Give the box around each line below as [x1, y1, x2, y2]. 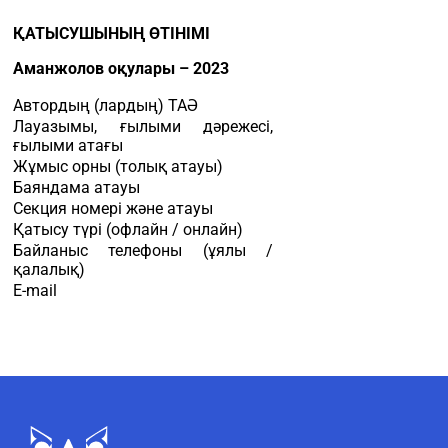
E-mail [13, 281, 57, 300]
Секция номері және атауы [13, 199, 213, 218]
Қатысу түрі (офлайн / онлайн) [13, 220, 243, 239]
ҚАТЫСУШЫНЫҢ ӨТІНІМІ [13, 24, 210, 43]
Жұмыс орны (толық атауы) [13, 157, 223, 176]
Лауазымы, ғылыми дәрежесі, [13, 117, 273, 136]
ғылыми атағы [13, 136, 123, 155]
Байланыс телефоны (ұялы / [13, 241, 273, 260]
